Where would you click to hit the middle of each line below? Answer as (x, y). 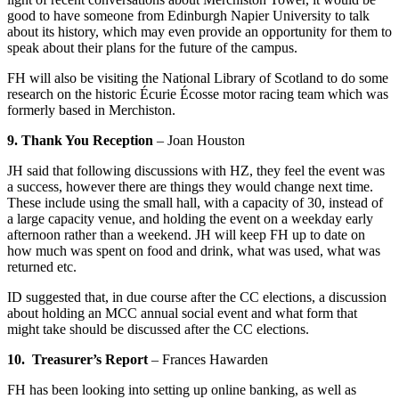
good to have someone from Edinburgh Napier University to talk (188, 16)
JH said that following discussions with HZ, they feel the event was (196, 171)
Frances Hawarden (215, 360)
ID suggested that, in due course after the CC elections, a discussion (197, 297)
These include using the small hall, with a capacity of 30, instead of (195, 203)
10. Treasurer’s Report (79, 360)
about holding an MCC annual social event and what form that (182, 313)
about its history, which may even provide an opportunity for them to (199, 32)
